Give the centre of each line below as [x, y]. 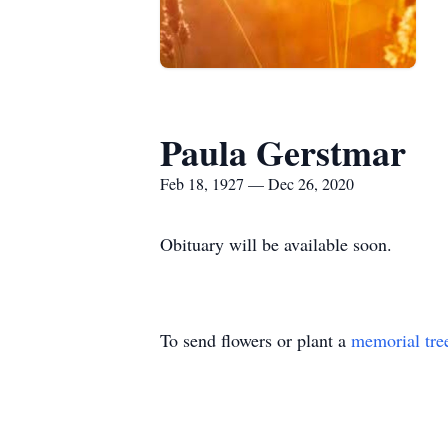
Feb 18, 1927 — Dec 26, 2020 [257, 183]
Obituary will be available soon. [276, 244]
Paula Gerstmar [283, 152]
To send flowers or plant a [255, 340]
